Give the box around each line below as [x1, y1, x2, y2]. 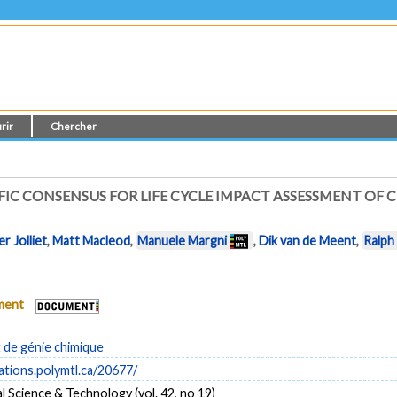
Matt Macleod [52, 233, 131, 249]
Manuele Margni [137, 233, 228, 249]
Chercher [51, 121, 97, 132]
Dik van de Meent [259, 233, 357, 249]
